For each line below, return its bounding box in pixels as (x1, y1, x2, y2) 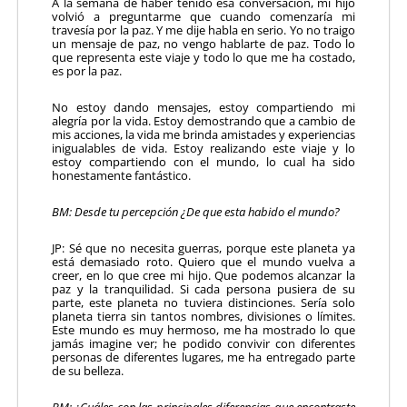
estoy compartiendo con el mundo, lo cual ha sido (52, 153, 355, 170)
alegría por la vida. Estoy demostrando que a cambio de (52, 112, 355, 129)
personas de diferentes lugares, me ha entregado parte (52, 348, 355, 365)
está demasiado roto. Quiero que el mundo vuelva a (52, 253, 355, 270)
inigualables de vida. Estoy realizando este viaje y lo (52, 139, 355, 156)
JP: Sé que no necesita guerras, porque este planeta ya (52, 239, 355, 256)
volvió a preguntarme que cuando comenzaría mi (52, 7, 355, 25)
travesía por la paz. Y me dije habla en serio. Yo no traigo (52, 21, 355, 38)
